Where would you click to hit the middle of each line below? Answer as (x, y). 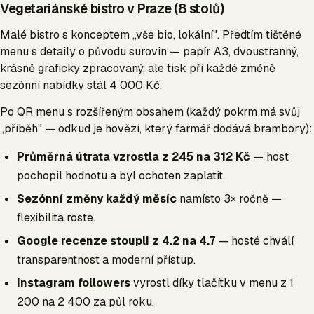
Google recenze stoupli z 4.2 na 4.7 (116, 241)
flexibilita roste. (56, 218)
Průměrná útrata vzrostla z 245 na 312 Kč (134, 157)
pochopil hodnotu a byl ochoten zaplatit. (121, 176)
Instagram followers (74, 283)
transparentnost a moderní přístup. (106, 260)
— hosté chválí (254, 241)
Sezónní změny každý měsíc (97, 199)
